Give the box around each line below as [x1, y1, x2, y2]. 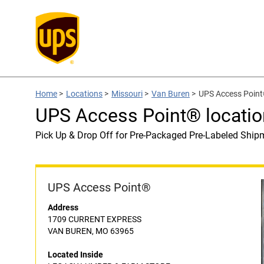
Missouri [111, 89, 143, 98]
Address [48, 203, 78, 212]
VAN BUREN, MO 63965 [48, 226, 134, 236]
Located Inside [48, 250, 103, 259]
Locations [66, 89, 103, 98]
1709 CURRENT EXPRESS [48, 214, 141, 224]
